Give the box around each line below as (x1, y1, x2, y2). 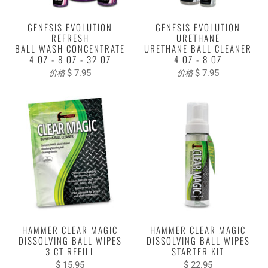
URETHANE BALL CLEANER (144, 41, 252, 55)
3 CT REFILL (45, 244, 95, 258)
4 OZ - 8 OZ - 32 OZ (29, 52, 111, 66)
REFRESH (51, 31, 89, 44)
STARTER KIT (172, 244, 224, 258)
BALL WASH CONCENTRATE (15, 41, 125, 55)
